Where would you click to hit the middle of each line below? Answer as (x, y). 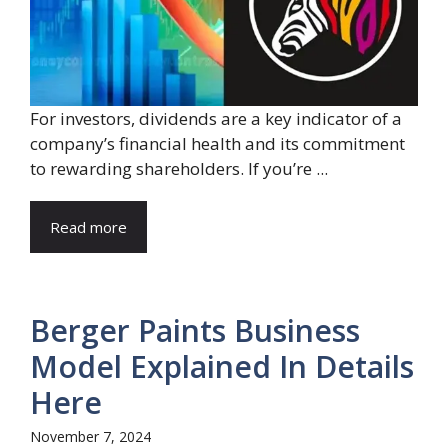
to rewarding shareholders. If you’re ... (179, 169)
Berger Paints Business (195, 331)
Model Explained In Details (222, 367)
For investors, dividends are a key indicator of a (216, 119)
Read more (88, 227)
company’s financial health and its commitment (217, 144)
